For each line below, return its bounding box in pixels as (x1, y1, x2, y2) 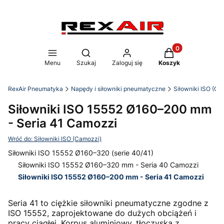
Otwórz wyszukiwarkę (85, 48, 158, 56)
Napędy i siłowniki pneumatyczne (71, 85, 165, 92)
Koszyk (158, 59, 180, 66)
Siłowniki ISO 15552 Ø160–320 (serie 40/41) (8, 148, 153, 157)
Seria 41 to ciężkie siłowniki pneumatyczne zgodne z (8, 198, 208, 208)
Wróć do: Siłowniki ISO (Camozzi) (8, 135, 101, 142)
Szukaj (76, 59, 96, 66)
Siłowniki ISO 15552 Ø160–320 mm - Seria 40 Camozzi (18, 160, 198, 169)
